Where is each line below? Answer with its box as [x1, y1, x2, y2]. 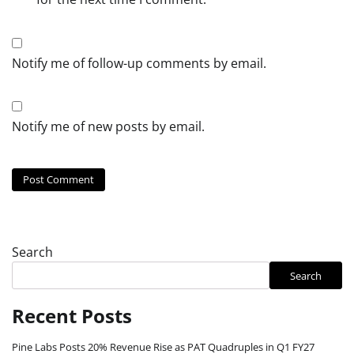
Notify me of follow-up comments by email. [12, 54, 266, 72]
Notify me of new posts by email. [12, 117, 205, 135]
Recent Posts [12, 303, 132, 330]
